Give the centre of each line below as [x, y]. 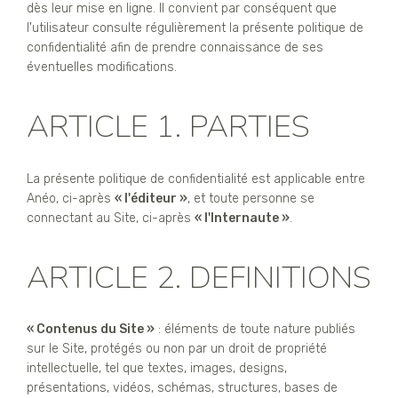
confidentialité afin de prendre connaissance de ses [175, 48]
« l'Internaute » [242, 218]
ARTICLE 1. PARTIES [168, 127]
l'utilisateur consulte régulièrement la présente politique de [195, 28]
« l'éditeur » [151, 198]
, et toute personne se [251, 198]
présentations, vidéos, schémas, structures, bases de [182, 387]
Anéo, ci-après [71, 198]
